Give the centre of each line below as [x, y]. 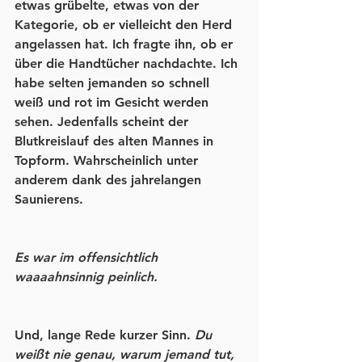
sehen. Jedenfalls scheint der [103, 122]
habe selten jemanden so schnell [114, 83]
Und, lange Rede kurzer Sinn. [105, 335]
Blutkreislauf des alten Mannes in [116, 141]
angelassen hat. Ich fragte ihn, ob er [126, 44]
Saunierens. [51, 200]
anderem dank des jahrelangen [110, 180]
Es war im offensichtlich [88, 258]
